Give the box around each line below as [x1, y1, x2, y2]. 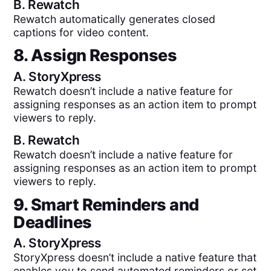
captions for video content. [13, 26, 149, 39]
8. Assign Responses [13, 45, 177, 66]
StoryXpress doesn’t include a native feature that [13, 250, 257, 264]
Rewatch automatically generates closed [13, 13, 216, 25]
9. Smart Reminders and [13, 194, 199, 215]
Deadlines [13, 212, 92, 232]
